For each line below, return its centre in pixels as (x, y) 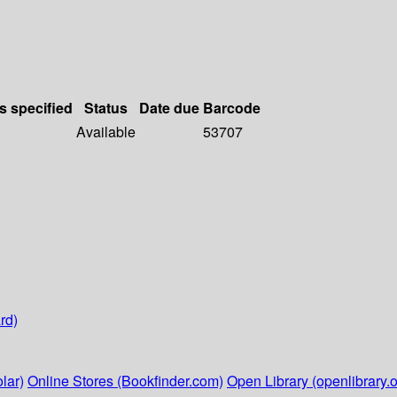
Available (106, 132)
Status (106, 108)
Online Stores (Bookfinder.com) (125, 381)
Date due (169, 108)
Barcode (232, 108)
